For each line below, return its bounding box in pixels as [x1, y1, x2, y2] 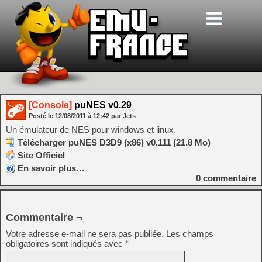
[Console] [29, 100, 72, 110]
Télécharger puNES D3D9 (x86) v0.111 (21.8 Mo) [18, 137, 211, 147]
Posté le [29, 112, 55, 119]
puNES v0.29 [72, 100, 132, 110]
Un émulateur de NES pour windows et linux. [6, 125, 176, 135]
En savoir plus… [18, 163, 85, 173]
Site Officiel [18, 150, 65, 160]
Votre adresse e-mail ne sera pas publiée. [6, 229, 164, 239]
